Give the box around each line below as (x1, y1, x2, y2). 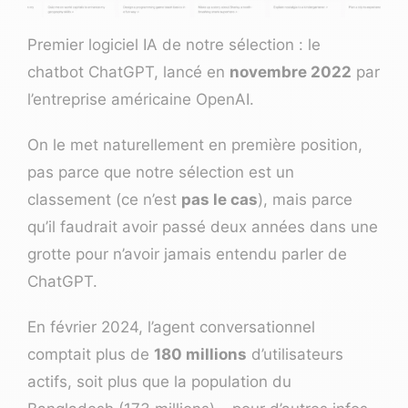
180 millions (154, 344, 247, 363)
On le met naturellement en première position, (27, 135, 362, 154)
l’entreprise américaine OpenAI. (27, 89, 254, 108)
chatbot (27, 62, 88, 81)
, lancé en (154, 62, 229, 81)
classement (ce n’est (27, 189, 181, 209)
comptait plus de (27, 344, 154, 363)
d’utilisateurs (247, 344, 343, 363)
